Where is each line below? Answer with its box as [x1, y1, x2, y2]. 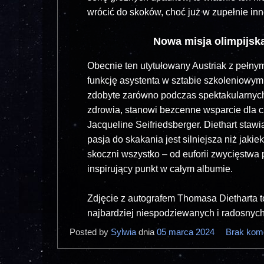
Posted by [70, 227, 111, 237]
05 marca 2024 [157, 227, 217, 237]
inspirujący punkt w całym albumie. [87, 164, 233, 174]
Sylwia [111, 227, 136, 237]
